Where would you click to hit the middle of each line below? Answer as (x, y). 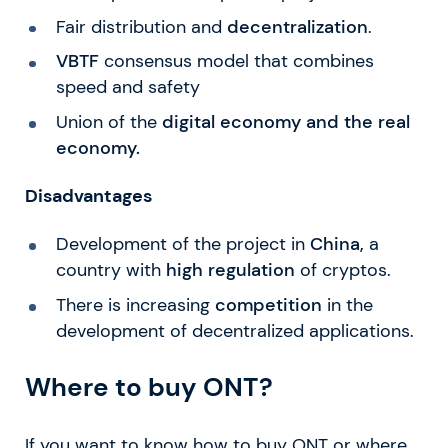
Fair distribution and (141, 26)
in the (347, 305)
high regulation (230, 270)
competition (268, 305)
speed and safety (127, 87)
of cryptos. (342, 270)
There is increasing (135, 305)
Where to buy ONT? (149, 387)
